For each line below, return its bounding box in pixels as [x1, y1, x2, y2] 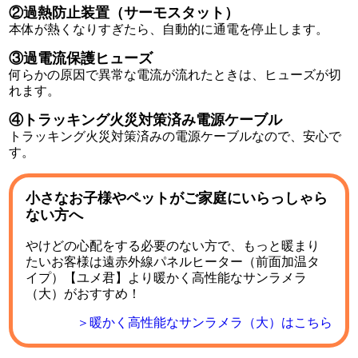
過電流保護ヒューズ [23, 50, 153, 67]
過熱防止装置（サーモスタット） [23, 5, 240, 22]
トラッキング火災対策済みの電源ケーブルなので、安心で [9, 129, 342, 144]
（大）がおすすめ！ [26, 286, 141, 300]
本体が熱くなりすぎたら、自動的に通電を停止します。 [9, 22, 329, 37]
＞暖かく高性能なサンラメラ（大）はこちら [76, 315, 332, 329]
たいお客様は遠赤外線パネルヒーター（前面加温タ [26, 254, 320, 268]
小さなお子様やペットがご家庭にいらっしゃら [26, 190, 328, 207]
